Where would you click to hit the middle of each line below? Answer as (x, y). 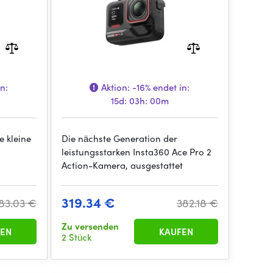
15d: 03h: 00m (140, 101)
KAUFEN (176, 232)
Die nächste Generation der (119, 138)
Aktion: (116, 87)
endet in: (170, 87)
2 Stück (76, 237)
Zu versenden (90, 226)
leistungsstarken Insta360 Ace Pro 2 (136, 152)
